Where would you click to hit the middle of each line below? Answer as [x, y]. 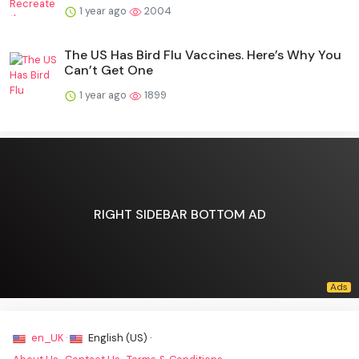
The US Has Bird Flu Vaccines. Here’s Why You [203, 54]
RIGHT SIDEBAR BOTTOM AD [179, 215]
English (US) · [119, 337]
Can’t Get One [109, 70]
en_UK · [49, 337]
